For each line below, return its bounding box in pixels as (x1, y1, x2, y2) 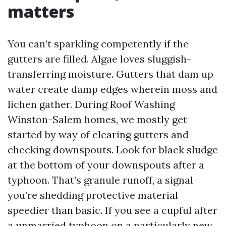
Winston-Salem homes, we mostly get (8, 113, 187, 126)
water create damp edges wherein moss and (8, 83, 217, 95)
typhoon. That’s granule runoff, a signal (8, 174, 193, 186)
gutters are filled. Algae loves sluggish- (8, 52, 191, 65)
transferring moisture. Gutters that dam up (8, 68, 213, 80)
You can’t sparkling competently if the (8, 37, 189, 50)
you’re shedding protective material (8, 189, 178, 201)
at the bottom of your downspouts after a (8, 158, 204, 171)
